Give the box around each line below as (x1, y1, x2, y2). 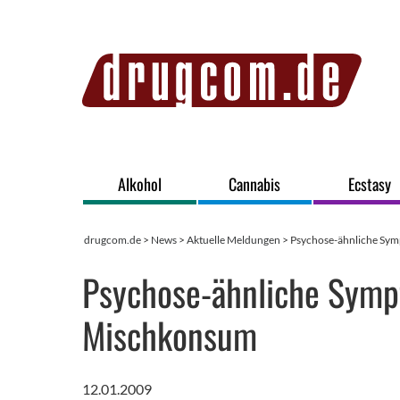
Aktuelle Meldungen (187, 233, 280, 246)
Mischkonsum (82, 308, 257, 362)
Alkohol (117, 172, 162, 196)
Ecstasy (348, 172, 392, 196)
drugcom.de (84, 233, 141, 246)
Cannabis (229, 172, 281, 196)
